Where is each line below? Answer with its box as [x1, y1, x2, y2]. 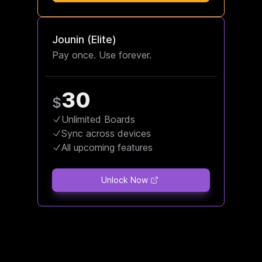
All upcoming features [61, 141, 153, 153]
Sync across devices [61, 127, 151, 139]
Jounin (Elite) [52, 33, 116, 46]
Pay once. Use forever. [52, 49, 151, 61]
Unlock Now [101, 174, 148, 185]
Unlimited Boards [61, 113, 135, 125]
